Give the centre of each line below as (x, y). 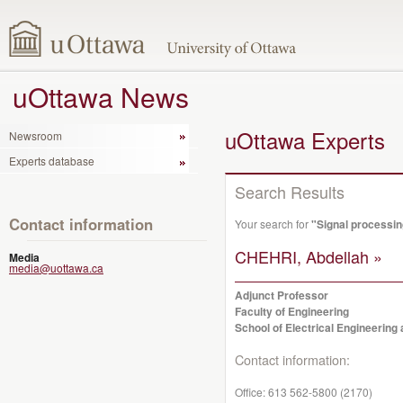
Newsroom (36, 136)
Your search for (273, 224)
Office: (251, 392)
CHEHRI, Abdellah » (309, 256)
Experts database (52, 160)
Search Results (290, 192)
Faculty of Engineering (292, 311)
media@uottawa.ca (56, 267)
